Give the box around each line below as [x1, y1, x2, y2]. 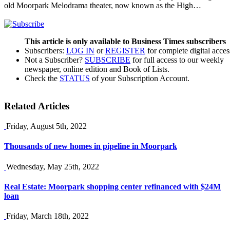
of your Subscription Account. [90, 73, 189, 83]
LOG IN [66, 46, 94, 55]
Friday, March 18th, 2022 [6, 212, 89, 221]
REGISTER [105, 46, 145, 55]
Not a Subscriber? [25, 55, 85, 64]
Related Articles [4, 101, 69, 112]
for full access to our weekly [130, 55, 224, 64]
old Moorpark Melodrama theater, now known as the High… [4, 1, 201, 10]
